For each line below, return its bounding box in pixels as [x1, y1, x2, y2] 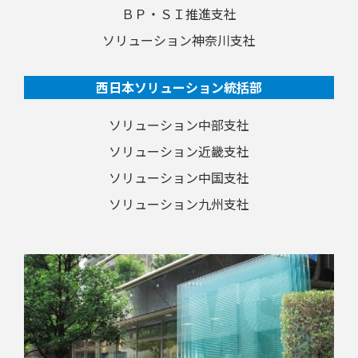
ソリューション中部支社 [109, 114, 249, 134]
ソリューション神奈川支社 [102, 30, 256, 50]
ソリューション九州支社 [109, 193, 249, 213]
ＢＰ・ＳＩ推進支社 [121, 3, 237, 23]
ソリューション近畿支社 [109, 141, 249, 161]
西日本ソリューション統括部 [96, 77, 262, 97]
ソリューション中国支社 [109, 167, 249, 187]
